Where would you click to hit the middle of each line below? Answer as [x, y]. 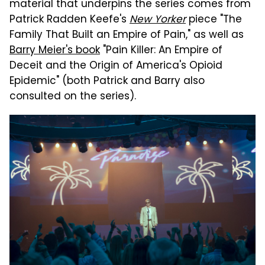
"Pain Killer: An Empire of [161, 51]
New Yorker [158, 20]
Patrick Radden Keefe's [70, 20]
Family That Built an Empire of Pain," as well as [127, 36]
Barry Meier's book [55, 51]
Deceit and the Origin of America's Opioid [116, 67]
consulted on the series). [73, 97]
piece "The [214, 20]
